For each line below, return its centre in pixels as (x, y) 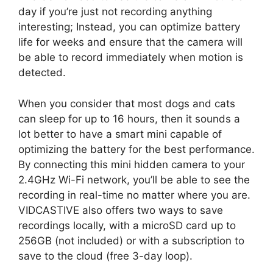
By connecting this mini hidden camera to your (132, 164)
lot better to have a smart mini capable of (120, 134)
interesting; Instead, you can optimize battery (129, 27)
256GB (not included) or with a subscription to (131, 240)
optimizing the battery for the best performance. (136, 149)
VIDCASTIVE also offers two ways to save (121, 210)
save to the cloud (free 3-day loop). (105, 256)
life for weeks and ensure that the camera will (130, 42)
